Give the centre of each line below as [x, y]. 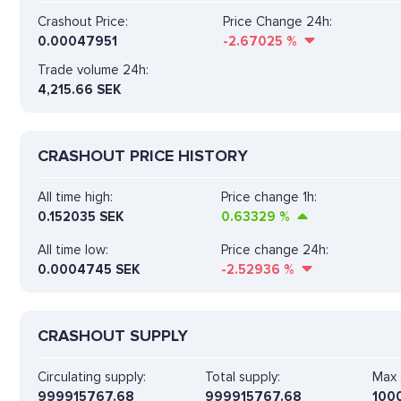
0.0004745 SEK [89, 269]
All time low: [73, 249]
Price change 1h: [269, 196]
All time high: [75, 196]
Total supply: [243, 376]
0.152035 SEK [81, 216]
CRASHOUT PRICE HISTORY [143, 155]
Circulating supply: [92, 376]
